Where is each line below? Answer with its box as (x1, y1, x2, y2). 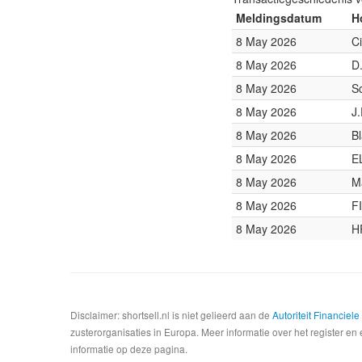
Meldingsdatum (236, 10, 322, 26)
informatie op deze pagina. (70, 342, 187, 356)
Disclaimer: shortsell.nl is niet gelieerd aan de (70, 308, 272, 322)
